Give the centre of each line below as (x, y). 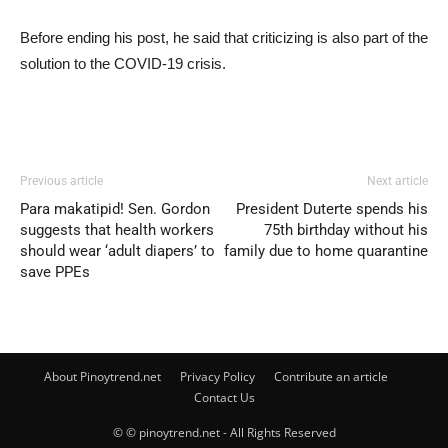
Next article (397, 181)
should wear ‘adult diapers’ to (117, 251)
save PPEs (55, 272)
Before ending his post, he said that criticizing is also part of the (224, 37)
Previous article (61, 181)
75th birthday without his (346, 230)
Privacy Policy (217, 376)
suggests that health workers (117, 230)
